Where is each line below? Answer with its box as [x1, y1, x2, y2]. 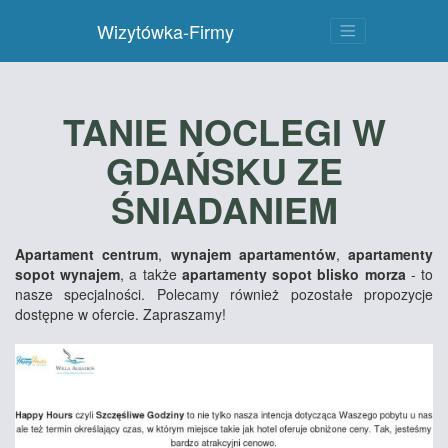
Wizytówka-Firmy [97, 18, 235, 44]
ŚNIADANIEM [110, 183, 338, 235]
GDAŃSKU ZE [105, 144, 343, 196]
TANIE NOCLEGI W [62, 105, 386, 157]
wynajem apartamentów [170, 244, 336, 264]
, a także [120, 264, 182, 284]
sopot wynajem [15, 264, 121, 284]
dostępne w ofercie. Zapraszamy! [15, 304, 226, 324]
